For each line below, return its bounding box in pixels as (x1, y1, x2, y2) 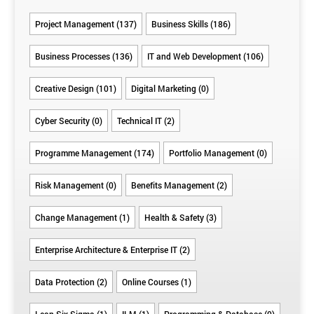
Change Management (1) (35, 211, 130, 223)
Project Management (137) (35, 18, 137, 29)
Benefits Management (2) (131, 179, 227, 191)
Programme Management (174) (35, 146, 154, 158)
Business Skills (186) (151, 18, 231, 29)
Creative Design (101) (35, 82, 116, 94)
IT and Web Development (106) (147, 50, 264, 62)
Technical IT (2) (117, 114, 175, 126)
